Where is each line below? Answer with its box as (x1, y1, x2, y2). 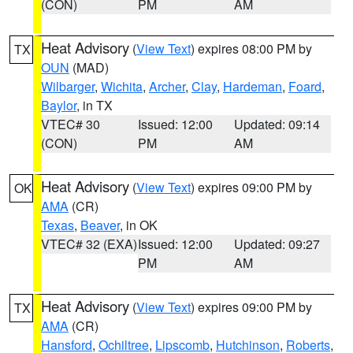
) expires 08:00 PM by (191, 39, 312, 58)
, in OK (120, 216, 158, 234)
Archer (149, 77, 185, 95)
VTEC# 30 (41, 115, 100, 133)
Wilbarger (41, 77, 95, 95)
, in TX (76, 96, 113, 114)
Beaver (80, 216, 120, 234)
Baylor (41, 96, 76, 114)
